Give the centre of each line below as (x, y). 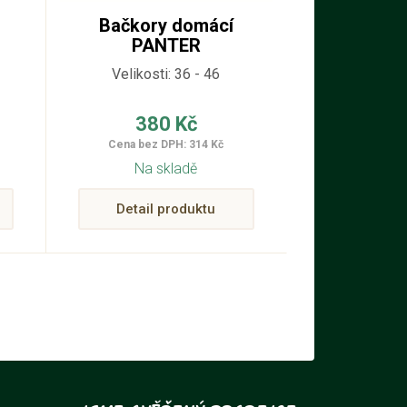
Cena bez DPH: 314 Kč (166, 144)
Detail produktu (166, 208)
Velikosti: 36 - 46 (166, 74)
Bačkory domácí (166, 25)
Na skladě (166, 168)
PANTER (166, 45)
